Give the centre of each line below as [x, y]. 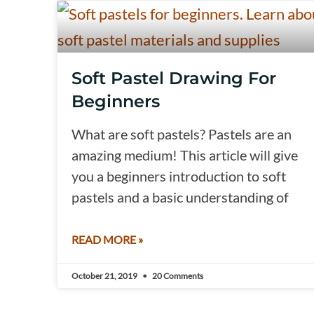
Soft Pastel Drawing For [174, 78]
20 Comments [177, 276]
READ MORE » [107, 240]
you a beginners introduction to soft [179, 176]
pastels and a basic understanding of [180, 197]
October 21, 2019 [105, 276]
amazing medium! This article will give [185, 155]
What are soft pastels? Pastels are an [182, 134]
